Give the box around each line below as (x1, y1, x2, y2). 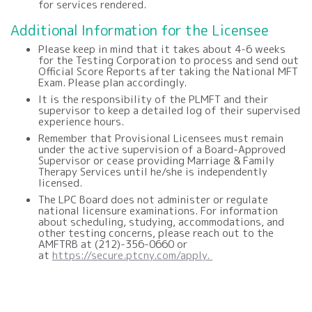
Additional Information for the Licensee (10, 19, 269, 40)
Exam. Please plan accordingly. (38, 75, 187, 90)
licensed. (38, 175, 88, 190)
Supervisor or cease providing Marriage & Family (38, 153, 274, 168)
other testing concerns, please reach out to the (38, 225, 274, 240)
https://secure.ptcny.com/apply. (52, 247, 212, 263)
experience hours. (38, 114, 127, 129)
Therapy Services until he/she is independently (38, 164, 267, 179)
